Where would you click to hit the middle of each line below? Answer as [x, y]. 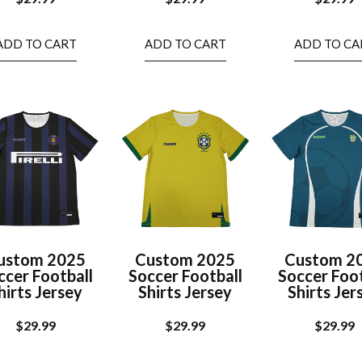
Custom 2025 [185, 259]
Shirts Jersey [185, 291]
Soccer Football [185, 275]
